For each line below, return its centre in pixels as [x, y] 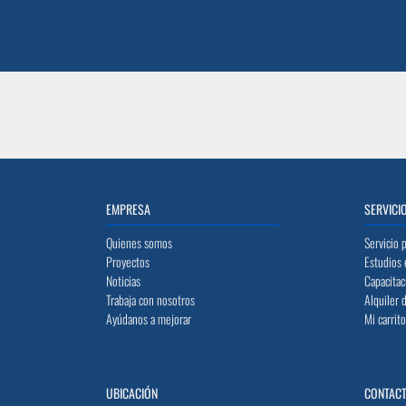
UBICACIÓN [132, 393]
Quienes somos [139, 242]
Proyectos [128, 261]
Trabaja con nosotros [150, 300]
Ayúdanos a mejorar [149, 319]
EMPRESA [128, 209]
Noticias [123, 280]
